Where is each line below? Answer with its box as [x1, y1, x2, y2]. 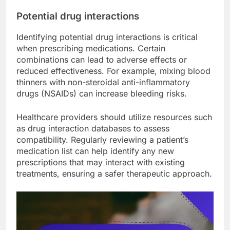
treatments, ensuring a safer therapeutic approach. [16, 168, 212, 179]
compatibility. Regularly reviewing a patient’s [16, 135, 188, 145]
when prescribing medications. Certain [16, 43, 165, 54]
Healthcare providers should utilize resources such [16, 112, 212, 123]
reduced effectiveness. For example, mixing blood [16, 66, 210, 76]
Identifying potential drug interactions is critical [16, 32, 198, 43]
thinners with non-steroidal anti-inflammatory [16, 77, 190, 88]
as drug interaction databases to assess [16, 123, 169, 134]
